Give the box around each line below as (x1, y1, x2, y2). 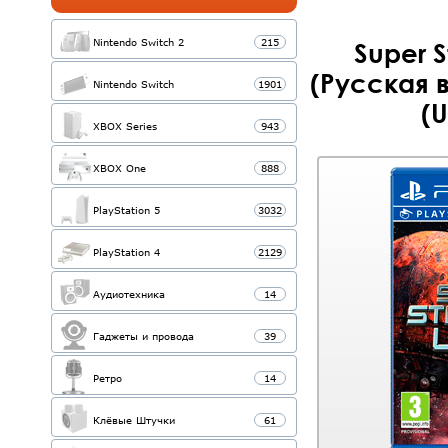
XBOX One (93, 162, 146, 174)
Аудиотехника (93, 288, 165, 300)
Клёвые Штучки (93, 414, 175, 426)
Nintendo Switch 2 (93, 36, 184, 48)
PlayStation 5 (93, 204, 160, 216)
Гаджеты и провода (93, 330, 194, 342)
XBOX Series (93, 120, 157, 132)
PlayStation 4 (93, 246, 160, 258)
